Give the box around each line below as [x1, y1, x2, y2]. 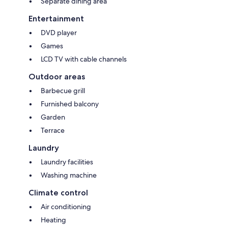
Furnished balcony [41, 99, 99, 108]
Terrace [41, 125, 65, 135]
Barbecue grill [41, 85, 85, 95]
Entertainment [28, 13, 84, 23]
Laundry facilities [41, 157, 93, 166]
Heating [41, 215, 66, 224]
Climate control [28, 187, 88, 197]
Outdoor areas [28, 71, 85, 81]
